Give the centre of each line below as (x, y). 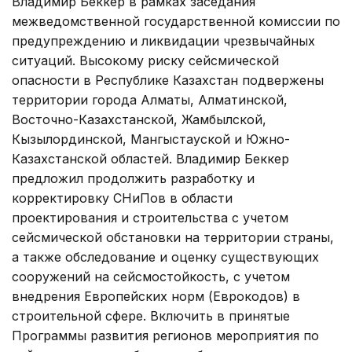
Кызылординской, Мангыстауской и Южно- (151, 139)
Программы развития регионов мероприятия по (165, 335)
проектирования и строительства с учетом (150, 217)
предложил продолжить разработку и (133, 178)
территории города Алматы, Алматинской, (150, 99)
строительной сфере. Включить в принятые (151, 315)
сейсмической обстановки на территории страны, (173, 237)
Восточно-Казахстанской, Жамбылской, (139, 119)
